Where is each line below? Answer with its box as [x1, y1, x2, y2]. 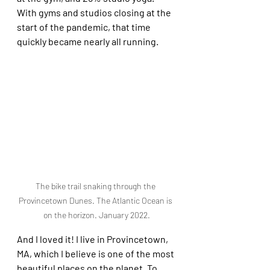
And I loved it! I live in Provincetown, [17, 233, 170, 245]
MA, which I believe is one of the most [17, 247, 176, 259]
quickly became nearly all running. [17, 36, 160, 47]
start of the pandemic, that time [17, 21, 152, 33]
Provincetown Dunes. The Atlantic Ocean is [19, 195, 174, 206]
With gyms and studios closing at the [17, 7, 173, 18]
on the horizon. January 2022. [43, 209, 150, 220]
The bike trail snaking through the [36, 180, 157, 191]
